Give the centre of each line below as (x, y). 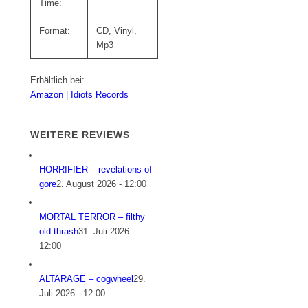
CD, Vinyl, (117, 31)
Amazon (47, 95)
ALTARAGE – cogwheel (87, 279)
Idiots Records (100, 95)
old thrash (59, 232)
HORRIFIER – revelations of (96, 170)
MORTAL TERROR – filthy (92, 217)
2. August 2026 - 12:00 (102, 184)
